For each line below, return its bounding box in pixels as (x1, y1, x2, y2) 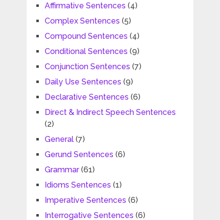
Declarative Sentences (44, 92, 129, 102)
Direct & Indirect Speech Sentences (44, 108, 176, 117)
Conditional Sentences (44, 47, 128, 56)
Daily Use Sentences (44, 77, 121, 87)
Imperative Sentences (44, 195, 126, 205)
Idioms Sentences (44, 180, 111, 190)
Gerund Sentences (44, 150, 113, 160)
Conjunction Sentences (44, 62, 130, 72)
